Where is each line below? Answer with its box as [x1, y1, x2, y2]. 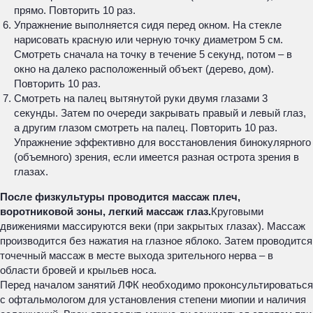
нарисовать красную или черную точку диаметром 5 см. [14, 34, 283, 45]
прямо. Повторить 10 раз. [14, 4, 136, 16]
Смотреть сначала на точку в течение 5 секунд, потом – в [14, 48, 292, 60]
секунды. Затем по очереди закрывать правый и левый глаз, [14, 107, 306, 119]
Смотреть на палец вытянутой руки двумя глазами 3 [14, 92, 268, 104]
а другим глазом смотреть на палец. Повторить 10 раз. [14, 122, 277, 133]
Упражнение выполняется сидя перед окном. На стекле [14, 19, 282, 31]
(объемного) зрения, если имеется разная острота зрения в [14, 151, 299, 163]
